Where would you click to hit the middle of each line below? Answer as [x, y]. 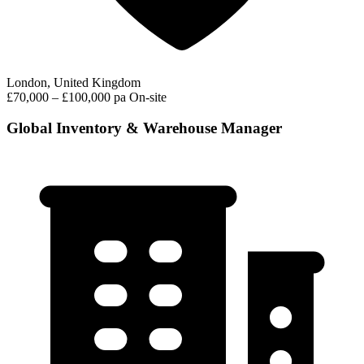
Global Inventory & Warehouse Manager [144, 128]
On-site [148, 97]
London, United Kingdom [74, 82]
